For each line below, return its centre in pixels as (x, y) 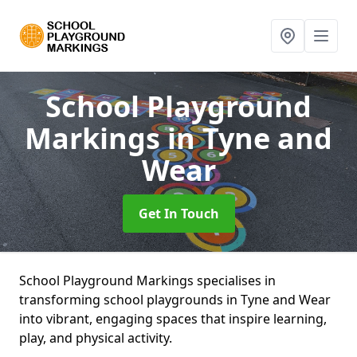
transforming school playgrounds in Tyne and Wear (175, 300)
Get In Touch (178, 214)
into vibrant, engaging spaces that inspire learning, (173, 319)
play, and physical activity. (96, 338)
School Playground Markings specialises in (147, 280)
